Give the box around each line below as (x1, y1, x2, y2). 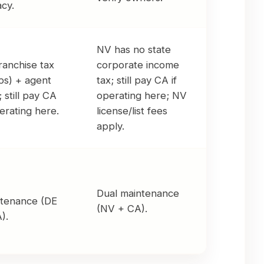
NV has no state (97, 44, 171, 56)
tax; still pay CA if (97, 74, 177, 87)
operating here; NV (97, 90, 187, 102)
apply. (97, 120, 124, 133)
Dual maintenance (97, 187, 179, 200)
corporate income (97, 59, 179, 71)
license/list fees (97, 105, 167, 117)
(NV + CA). (97, 203, 147, 215)
